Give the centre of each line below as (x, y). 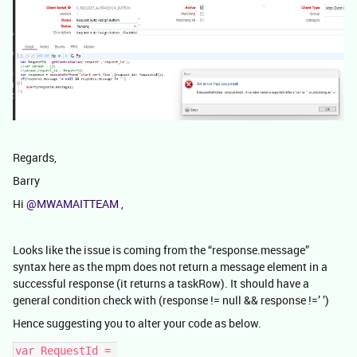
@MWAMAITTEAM (73, 203)
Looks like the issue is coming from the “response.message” (161, 249)
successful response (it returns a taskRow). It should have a (161, 283)
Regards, (35, 157)
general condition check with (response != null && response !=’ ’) (172, 300)
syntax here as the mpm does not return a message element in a (170, 266)
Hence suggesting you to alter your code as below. (137, 323)
